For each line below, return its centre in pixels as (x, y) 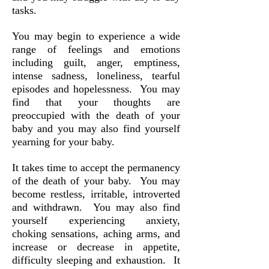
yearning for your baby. (63, 142)
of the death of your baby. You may (96, 181)
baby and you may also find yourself (96, 128)
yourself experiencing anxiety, (96, 220)
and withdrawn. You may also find (96, 207)
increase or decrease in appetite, (96, 247)
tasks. (24, 10)
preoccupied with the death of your (96, 115)
